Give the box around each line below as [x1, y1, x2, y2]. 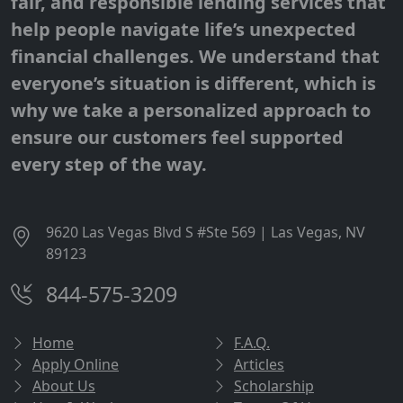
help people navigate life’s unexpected [11, 17, 356, 42]
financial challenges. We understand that [11, 44, 380, 69]
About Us [32, 376, 95, 397]
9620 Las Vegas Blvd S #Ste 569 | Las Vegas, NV [46, 222, 365, 243]
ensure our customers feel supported [11, 125, 344, 150]
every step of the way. [11, 152, 207, 177]
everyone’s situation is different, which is [11, 71, 376, 96]
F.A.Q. [234, 333, 270, 354]
